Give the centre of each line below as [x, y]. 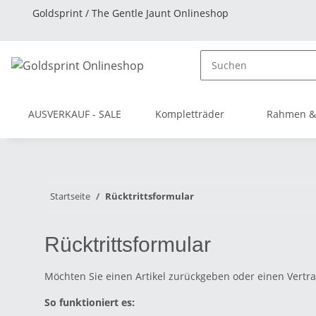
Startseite [70, 196]
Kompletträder [190, 114]
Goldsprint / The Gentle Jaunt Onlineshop [130, 13]
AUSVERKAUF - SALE [75, 114]
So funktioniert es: [90, 302]
